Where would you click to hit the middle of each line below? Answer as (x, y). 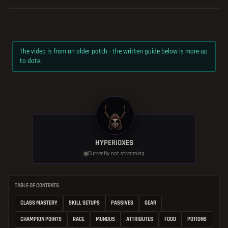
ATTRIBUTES (140, 219)
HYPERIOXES (114, 142)
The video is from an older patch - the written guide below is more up (114, 51)
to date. (31, 61)
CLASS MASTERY (39, 203)
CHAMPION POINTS (41, 219)
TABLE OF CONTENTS (37, 186)
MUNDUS (105, 219)
